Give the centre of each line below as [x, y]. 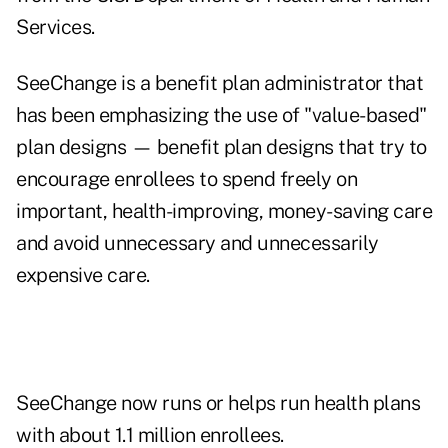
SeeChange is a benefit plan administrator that [219, 83]
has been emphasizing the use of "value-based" [221, 115]
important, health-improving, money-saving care [224, 211]
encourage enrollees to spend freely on [186, 179]
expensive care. [83, 275]
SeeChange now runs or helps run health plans [218, 403]
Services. [55, 27]
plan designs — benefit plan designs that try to [221, 147]
